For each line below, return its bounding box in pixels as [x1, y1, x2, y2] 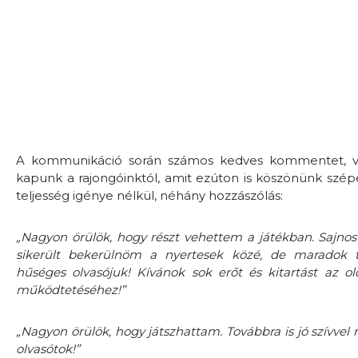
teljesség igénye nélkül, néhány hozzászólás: [16, 187, 283, 203]
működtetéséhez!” [16, 281, 125, 297]
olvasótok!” [16, 340, 80, 356]
